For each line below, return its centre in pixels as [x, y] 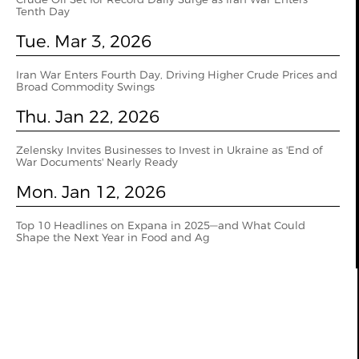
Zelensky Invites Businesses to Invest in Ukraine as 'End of [169, 150]
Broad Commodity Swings [85, 87]
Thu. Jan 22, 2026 [88, 116]
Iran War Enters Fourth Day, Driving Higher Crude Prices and [177, 75]
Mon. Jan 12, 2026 [91, 192]
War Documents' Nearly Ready [97, 162]
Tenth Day [43, 11]
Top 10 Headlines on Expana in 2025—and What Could [161, 225]
